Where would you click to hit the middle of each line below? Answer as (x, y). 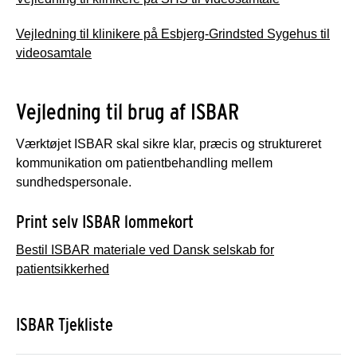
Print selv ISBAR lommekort (105, 221)
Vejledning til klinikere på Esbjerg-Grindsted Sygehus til (173, 33)
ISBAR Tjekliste (65, 324)
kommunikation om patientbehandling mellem (144, 163)
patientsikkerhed (63, 269)
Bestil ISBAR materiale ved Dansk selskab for (145, 249)
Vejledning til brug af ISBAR (127, 111)
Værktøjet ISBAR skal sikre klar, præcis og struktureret (169, 143)
